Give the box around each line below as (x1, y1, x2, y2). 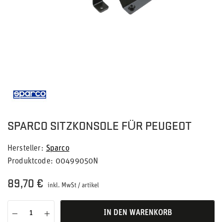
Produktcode (7, 158, 51, 166)
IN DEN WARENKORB (103, 209, 172, 217)
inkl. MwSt (46, 182, 76, 189)
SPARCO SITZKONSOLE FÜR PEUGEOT (7, 118, 192, 133)
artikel (82, 182, 99, 189)
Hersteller (7, 145, 41, 153)
